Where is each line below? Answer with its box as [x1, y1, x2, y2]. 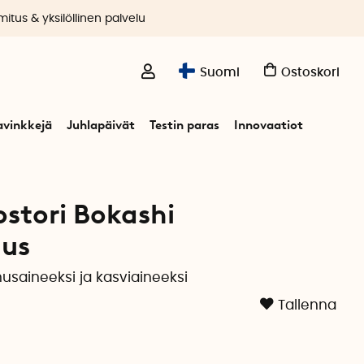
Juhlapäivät [66, 118, 135, 132]
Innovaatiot [233, 118, 303, 132]
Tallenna [277, 299, 336, 313]
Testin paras [149, 118, 219, 132]
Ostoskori [281, 67, 340, 80]
